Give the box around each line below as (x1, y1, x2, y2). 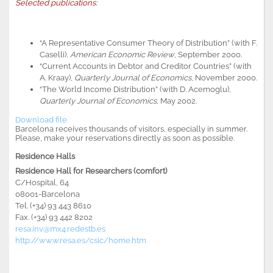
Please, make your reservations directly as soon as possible (15, 133, 233, 143)
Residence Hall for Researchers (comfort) (15, 166, 167, 175)
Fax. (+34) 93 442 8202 (15, 212, 93, 222)
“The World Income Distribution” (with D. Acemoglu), (40, 84, 231, 94)
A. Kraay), (40, 73, 74, 82)
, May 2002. (157, 96, 197, 105)
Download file (15, 115, 67, 124)
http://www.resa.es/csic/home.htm (15, 235, 146, 245)
